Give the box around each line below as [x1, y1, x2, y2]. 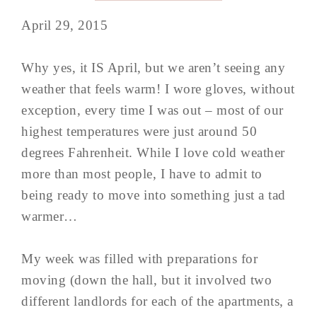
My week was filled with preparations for [21, 251, 258, 266]
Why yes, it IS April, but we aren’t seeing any [21, 60, 285, 75]
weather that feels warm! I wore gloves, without [21, 81, 295, 96]
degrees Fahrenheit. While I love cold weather [21, 145, 285, 160]
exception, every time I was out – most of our [21, 103, 284, 117]
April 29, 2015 [21, 18, 108, 33]
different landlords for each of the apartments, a [21, 294, 294, 309]
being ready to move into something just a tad [21, 188, 286, 202]
